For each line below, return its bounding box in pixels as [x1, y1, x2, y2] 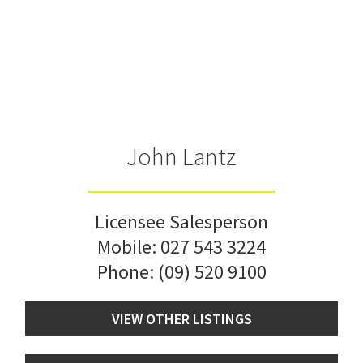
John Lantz [126, 140, 237, 172]
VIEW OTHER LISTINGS [111, 309, 252, 328]
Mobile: [97, 233, 160, 259]
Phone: [96, 258, 158, 284]
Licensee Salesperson [95, 208, 268, 234]
